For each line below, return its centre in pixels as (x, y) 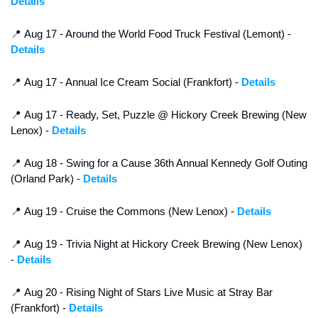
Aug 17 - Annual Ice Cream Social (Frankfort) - (131, 82)
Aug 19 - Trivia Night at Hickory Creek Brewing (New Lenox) (162, 244)
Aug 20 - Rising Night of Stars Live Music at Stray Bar (147, 292)
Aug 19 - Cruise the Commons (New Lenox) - (129, 212)
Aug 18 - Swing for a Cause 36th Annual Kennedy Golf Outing (164, 163)
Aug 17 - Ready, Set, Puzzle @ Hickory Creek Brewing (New (164, 115)
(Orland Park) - (47, 179)
